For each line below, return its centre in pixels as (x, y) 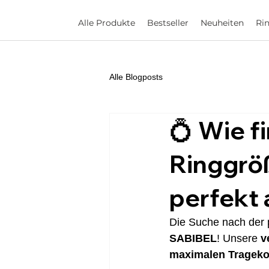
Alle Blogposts (136, 77)
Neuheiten (222, 23)
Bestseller (168, 23)
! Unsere (239, 239)
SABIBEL (193, 239)
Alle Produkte (106, 23)
